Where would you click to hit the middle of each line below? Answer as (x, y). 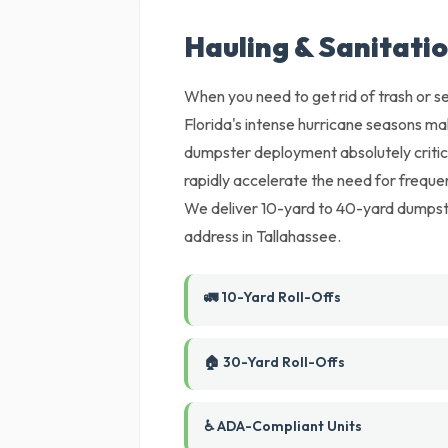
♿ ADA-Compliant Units (283, 426)
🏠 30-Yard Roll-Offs (275, 362)
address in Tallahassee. (263, 236)
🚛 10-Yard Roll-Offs (273, 297)
